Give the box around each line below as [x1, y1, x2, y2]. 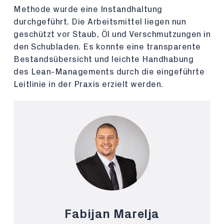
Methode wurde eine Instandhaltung [13, 5, 162, 13]
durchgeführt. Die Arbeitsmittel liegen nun [13, 17, 186, 26]
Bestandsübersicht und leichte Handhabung [13, 55, 193, 63]
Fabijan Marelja [64, 208, 159, 220]
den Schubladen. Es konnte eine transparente [13, 42, 201, 51]
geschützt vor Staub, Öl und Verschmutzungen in [13, 30, 210, 38]
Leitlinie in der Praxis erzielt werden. [13, 80, 163, 88]
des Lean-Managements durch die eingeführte [13, 67, 204, 76]
